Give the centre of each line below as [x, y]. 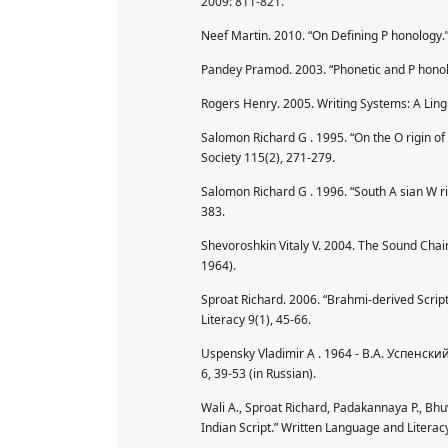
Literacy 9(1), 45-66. [256, 319]
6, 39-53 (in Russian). [258, 373]
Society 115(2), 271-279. [268, 157]
